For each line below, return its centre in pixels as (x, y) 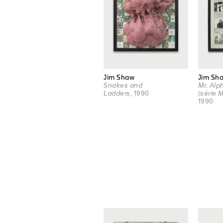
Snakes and (123, 86)
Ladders (117, 94)
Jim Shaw (119, 78)
